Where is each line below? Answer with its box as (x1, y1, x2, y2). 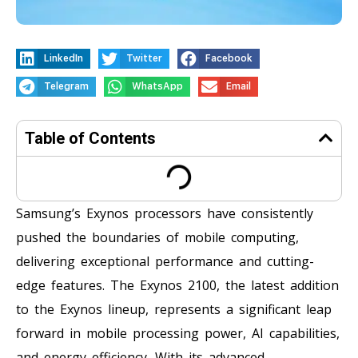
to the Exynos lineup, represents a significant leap (16, 300, 332, 318)
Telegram (44, 81, 89, 92)
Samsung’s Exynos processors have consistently (16, 204, 313, 222)
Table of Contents (25, 128, 156, 148)
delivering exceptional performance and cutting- (16, 252, 314, 270)
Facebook (205, 53, 253, 64)
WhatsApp (132, 81, 184, 92)
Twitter (126, 53, 163, 64)
